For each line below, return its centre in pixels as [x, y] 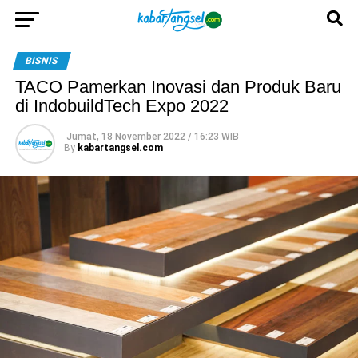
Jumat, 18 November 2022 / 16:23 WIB [152, 137]
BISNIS [42, 61]
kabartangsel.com [120, 148]
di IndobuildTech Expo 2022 [121, 106]
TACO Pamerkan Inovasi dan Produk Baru [178, 87]
